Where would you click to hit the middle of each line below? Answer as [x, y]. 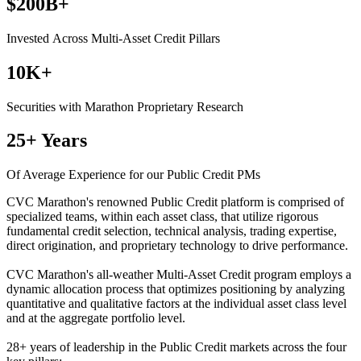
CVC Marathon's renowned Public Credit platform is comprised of [175, 202]
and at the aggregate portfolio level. [96, 318]
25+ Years [47, 141]
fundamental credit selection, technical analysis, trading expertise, [172, 231]
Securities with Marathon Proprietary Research [125, 106]
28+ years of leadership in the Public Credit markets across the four [176, 347]
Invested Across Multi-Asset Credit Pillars [113, 38]
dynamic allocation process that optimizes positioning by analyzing [176, 289]
